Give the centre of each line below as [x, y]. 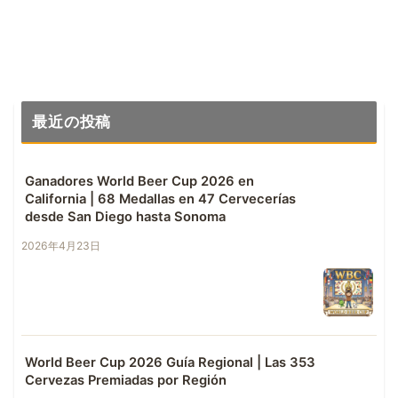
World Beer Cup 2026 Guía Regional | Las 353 [170, 363]
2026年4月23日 [61, 246]
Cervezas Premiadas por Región [126, 381]
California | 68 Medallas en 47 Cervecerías [160, 199]
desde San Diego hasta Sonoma [125, 217]
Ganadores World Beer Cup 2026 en [139, 182]
